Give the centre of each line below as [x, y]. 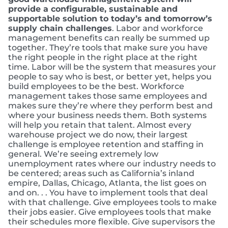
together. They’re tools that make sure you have [108, 47]
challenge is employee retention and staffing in [106, 144]
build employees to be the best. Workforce [96, 86]
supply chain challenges [60, 28]
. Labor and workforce [158, 28]
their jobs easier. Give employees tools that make [110, 212]
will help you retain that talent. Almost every [100, 125]
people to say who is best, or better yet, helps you [110, 76]
